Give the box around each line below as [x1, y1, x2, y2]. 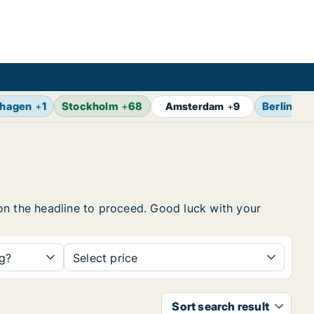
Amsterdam [165, 100, 224, 112]
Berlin [262, 100, 293, 113]
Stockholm [62, 100, 118, 113]
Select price [73, 251, 138, 265]
